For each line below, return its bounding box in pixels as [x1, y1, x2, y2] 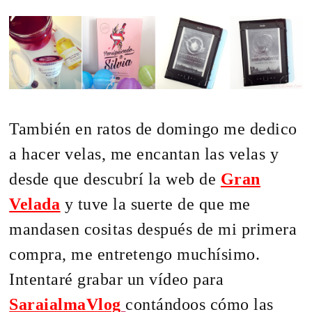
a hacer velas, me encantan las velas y [9, 144, 279, 163]
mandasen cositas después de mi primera [9, 219, 297, 238]
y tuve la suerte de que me [60, 194, 251, 213]
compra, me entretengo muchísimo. [9, 244, 260, 263]
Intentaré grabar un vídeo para [9, 270, 224, 288]
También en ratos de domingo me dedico [9, 119, 297, 138]
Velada [9, 194, 61, 213]
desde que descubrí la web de [9, 169, 221, 188]
